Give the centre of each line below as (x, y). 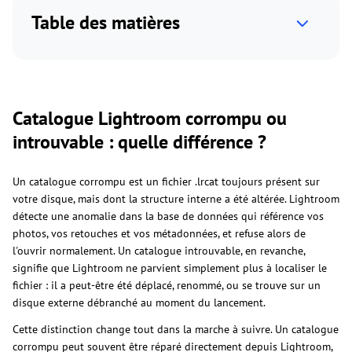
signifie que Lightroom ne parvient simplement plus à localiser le (170, 268)
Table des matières (106, 22)
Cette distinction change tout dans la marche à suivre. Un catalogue (176, 329)
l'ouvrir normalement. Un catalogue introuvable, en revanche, (159, 250)
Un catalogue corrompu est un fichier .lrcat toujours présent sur (166, 181)
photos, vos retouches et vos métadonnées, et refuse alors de (159, 233)
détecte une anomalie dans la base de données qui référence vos (168, 216)
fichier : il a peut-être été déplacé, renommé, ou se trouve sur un (167, 285)
